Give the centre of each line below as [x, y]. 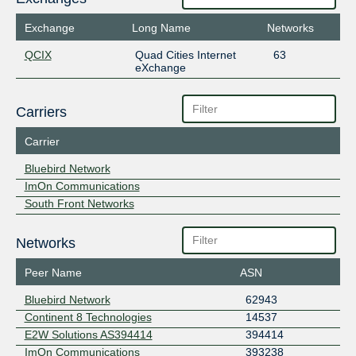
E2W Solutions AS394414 [88, 335]
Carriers [41, 112]
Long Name [162, 28]
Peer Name [53, 273]
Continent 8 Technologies [88, 317]
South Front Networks [79, 203]
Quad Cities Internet [185, 55]
